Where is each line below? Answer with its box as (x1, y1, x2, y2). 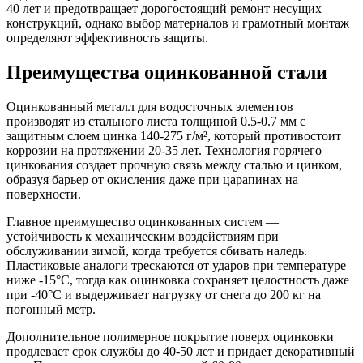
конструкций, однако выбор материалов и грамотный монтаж (6, 16, 349, 31)
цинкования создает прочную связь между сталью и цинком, (6, 158, 342, 173)
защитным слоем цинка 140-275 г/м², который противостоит (6, 129, 341, 143)
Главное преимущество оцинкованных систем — (6, 215, 279, 229)
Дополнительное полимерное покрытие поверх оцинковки (6, 330, 334, 344)
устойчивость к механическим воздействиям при (6, 229, 279, 244)
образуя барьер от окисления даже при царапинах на (6, 173, 298, 187)
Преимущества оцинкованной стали (6, 62, 327, 83)
